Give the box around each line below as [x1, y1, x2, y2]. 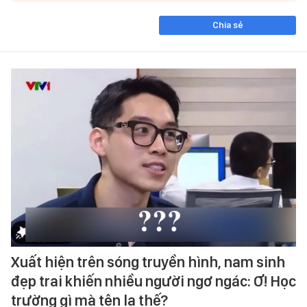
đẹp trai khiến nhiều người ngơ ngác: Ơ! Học [11, 271, 296, 290]
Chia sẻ [212, 20, 243, 30]
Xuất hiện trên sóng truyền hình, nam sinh [11, 252, 285, 271]
